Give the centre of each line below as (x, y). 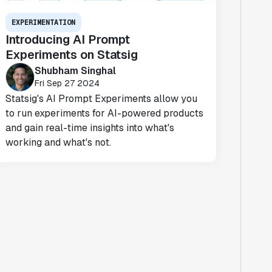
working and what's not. (59, 142)
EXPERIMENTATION (44, 22)
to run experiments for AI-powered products (105, 113)
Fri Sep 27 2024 (67, 83)
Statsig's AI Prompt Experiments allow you (102, 99)
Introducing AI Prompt (68, 39)
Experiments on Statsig (72, 55)
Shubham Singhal (76, 70)
